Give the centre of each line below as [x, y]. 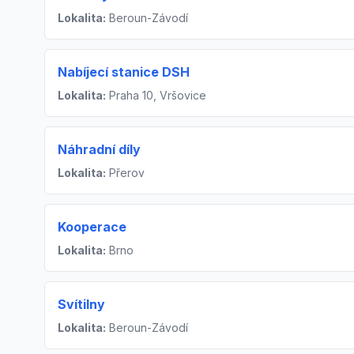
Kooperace [92, 227]
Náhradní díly [99, 150]
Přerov [125, 173]
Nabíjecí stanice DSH [124, 72]
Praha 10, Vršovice [156, 96]
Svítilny [81, 305]
